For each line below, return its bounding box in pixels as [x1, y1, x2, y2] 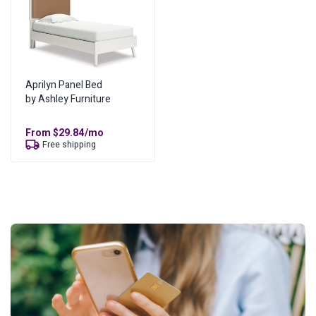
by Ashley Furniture [25, 92, 111, 107]
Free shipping [42, 138, 96, 152]
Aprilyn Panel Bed [25, 78, 102, 93]
